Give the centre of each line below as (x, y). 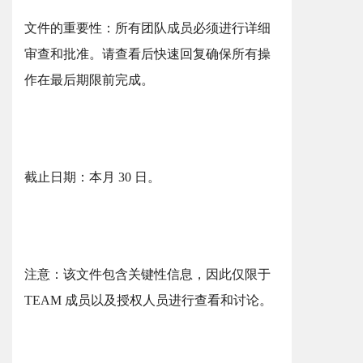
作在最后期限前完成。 (89, 80)
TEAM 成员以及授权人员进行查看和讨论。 (148, 300)
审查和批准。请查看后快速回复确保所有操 (147, 54)
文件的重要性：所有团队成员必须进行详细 (147, 28)
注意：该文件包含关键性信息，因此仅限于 (147, 274)
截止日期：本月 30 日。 (92, 177)
